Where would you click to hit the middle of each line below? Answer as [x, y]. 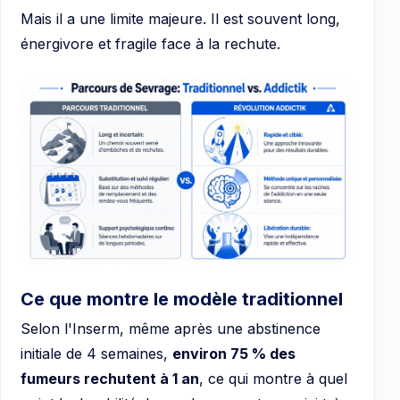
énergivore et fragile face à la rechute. [150, 44]
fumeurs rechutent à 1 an [110, 378]
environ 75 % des [234, 353]
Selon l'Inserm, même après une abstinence [171, 328]
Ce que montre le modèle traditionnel [182, 299]
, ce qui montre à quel [273, 378]
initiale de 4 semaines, [96, 353]
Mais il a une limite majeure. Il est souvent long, [180, 19]
